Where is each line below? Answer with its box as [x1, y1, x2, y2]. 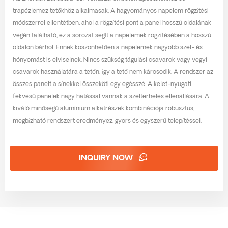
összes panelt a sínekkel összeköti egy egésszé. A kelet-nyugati [13, 81, 191, 88]
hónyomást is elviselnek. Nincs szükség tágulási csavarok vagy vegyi [13, 57, 207, 64]
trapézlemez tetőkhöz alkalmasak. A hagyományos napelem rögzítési [13, 8, 209, 15]
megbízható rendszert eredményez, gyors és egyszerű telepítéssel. [13, 118, 202, 125]
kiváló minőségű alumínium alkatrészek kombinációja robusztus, [13, 106, 194, 112]
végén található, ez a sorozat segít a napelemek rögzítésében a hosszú [13, 33, 211, 39]
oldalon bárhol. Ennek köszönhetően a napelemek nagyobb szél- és [13, 45, 203, 51]
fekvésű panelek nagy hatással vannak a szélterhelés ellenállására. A [13, 94, 209, 100]
